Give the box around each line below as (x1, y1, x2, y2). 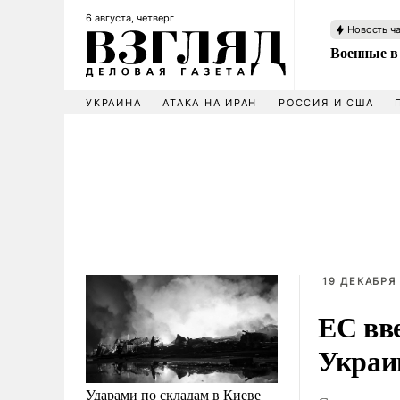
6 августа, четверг (86, 12, 174, 24)
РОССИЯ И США (279, 96, 374, 109)
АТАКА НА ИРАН (162, 96, 258, 109)
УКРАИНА (86, 96, 142, 109)
